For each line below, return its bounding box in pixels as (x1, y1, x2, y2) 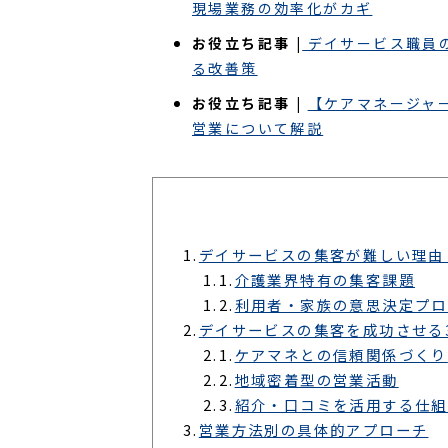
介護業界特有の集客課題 (234, 268, 416, 290)
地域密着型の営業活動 (234, 368, 399, 390)
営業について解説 (192, 118, 324, 139)
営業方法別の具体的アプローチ (198, 418, 429, 440)
